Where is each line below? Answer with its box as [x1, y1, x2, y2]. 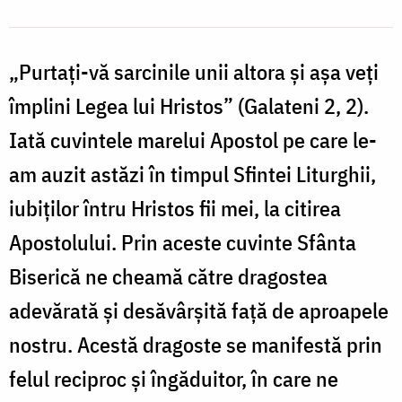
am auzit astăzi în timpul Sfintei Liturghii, [9, 160, 376, 189]
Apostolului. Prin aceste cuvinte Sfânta [9, 228, 356, 258]
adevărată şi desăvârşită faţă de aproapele [9, 296, 389, 326]
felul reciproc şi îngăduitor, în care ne [9, 364, 338, 394]
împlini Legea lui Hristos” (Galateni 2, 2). [9, 92, 369, 121]
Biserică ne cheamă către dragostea [9, 262, 328, 292]
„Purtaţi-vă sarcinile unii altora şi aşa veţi [9, 57, 379, 87]
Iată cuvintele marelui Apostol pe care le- [9, 126, 377, 155]
